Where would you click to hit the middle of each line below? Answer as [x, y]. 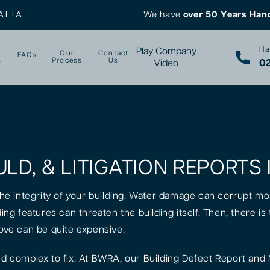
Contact [114, 54]
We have [163, 15]
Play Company [166, 51]
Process [67, 61]
